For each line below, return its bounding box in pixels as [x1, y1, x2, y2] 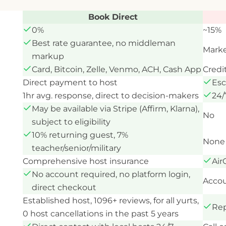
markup [32, 51, 64, 61]
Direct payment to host [23, 78, 118, 87]
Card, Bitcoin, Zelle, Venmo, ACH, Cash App [32, 65, 201, 74]
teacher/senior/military [32, 143, 121, 153]
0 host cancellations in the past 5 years [23, 209, 179, 218]
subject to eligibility [32, 117, 110, 127]
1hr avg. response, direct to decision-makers [23, 91, 199, 100]
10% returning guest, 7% [32, 130, 128, 140]
